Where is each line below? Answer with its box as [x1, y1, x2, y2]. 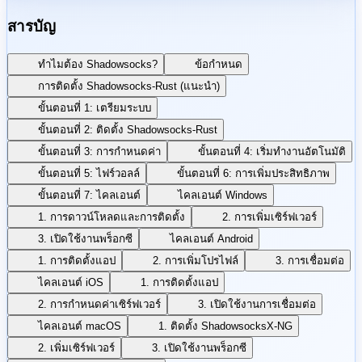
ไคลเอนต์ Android [170, 232, 253, 245]
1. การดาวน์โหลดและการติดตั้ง [38, 210, 185, 223]
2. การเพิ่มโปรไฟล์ [153, 254, 238, 267]
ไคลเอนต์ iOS [38, 276, 103, 288]
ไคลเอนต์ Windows [178, 188, 267, 201]
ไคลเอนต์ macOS [38, 319, 121, 332]
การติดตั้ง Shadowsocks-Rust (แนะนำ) [38, 79, 220, 92]
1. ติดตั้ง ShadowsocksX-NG [158, 319, 293, 332]
